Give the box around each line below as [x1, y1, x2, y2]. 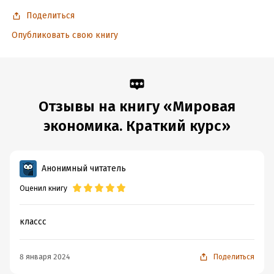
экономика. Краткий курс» [43, 117, 231, 135]
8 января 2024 [20, 253, 70, 261]
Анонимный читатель [42, 163, 126, 174]
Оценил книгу [20, 184, 67, 193]
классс [20, 217, 46, 227]
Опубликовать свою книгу [11, 30, 118, 40]
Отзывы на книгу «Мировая [39, 98, 235, 115]
